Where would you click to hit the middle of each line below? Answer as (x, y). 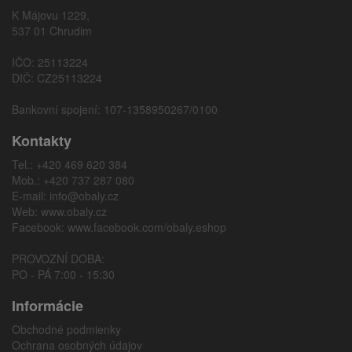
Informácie (48, 306)
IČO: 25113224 (50, 62)
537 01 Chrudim (52, 31)
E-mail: (31, 196)
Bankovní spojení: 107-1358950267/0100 (115, 109)
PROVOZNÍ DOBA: (58, 258)
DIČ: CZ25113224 (57, 78)
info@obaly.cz (84, 196)
